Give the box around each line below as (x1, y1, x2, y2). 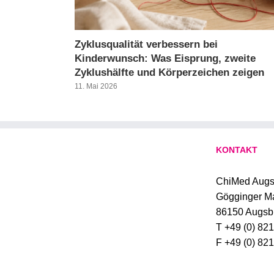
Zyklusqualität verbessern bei (75, 38, 218, 50)
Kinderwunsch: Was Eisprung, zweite (75, 52, 256, 64)
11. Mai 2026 (75, 82, 117, 91)
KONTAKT (216, 145, 257, 155)
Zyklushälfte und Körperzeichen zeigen (75, 66, 264, 78)
